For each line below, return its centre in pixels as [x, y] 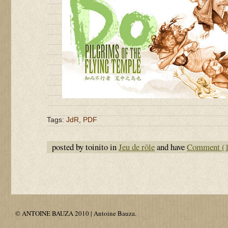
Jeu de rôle [137, 147]
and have [171, 147]
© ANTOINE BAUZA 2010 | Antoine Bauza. [76, 213]
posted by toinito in [85, 147]
